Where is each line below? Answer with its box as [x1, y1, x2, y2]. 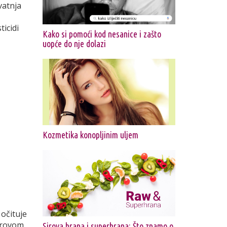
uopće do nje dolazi [42, 38, 106, 49]
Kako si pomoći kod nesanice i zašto [42, 28, 161, 39]
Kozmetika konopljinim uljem [42, 130, 138, 140]
